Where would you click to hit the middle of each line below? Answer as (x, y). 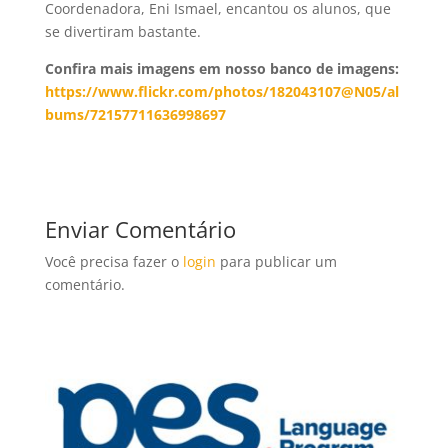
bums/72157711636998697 (135, 115)
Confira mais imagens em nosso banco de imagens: (221, 69)
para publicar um (276, 262)
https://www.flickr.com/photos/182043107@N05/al (221, 92)
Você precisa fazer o (113, 262)
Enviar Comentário (140, 229)
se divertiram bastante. (122, 32)
